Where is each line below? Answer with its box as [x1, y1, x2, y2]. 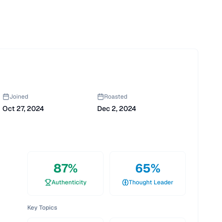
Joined [9, 93, 28, 101]
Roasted [104, 93, 127, 101]
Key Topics [27, 204, 57, 212]
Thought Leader [129, 178, 173, 186]
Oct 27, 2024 [2, 104, 44, 113]
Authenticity [51, 178, 87, 186]
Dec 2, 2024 [97, 104, 136, 113]
